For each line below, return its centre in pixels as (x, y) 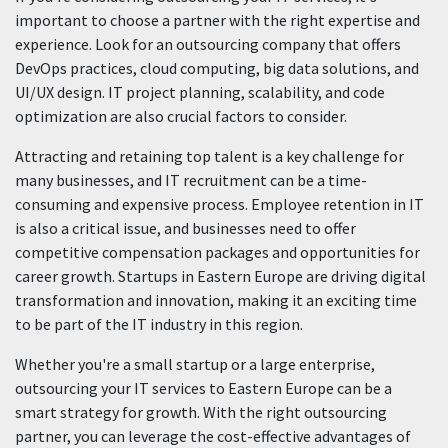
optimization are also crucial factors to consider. (181, 116)
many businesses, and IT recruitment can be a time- (191, 180)
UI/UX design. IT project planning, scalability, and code (200, 92)
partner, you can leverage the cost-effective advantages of (213, 436)
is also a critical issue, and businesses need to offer (185, 228)
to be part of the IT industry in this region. (159, 324)
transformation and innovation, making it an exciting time (216, 300)
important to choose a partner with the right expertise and (217, 20)
